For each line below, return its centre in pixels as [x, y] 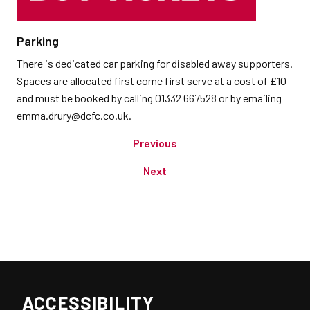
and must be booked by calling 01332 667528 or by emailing [149, 98]
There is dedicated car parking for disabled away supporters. [155, 64]
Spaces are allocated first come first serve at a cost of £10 [152, 81]
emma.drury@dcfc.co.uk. [74, 116]
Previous [155, 143]
